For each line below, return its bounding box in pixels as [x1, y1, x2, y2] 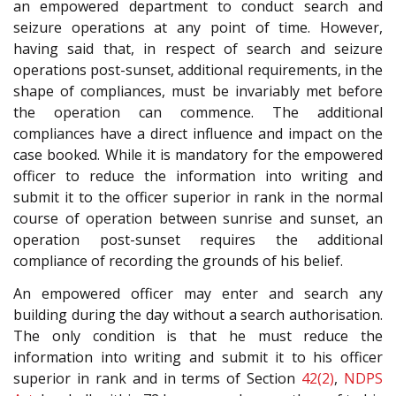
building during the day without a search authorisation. [13, 304, 383, 324]
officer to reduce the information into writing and [13, 166, 383, 187]
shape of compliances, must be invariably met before [13, 81, 383, 102]
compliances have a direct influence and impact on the [13, 124, 383, 144]
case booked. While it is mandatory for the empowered [13, 145, 383, 165]
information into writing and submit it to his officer [13, 346, 383, 367]
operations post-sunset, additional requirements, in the [13, 60, 383, 80]
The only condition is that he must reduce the [13, 325, 383, 346]
